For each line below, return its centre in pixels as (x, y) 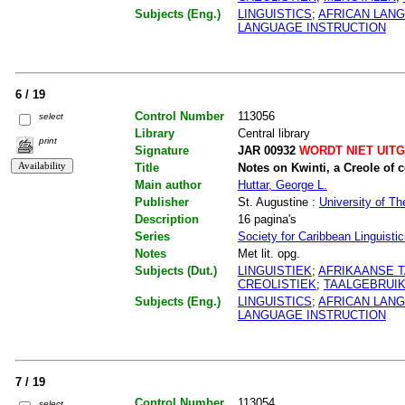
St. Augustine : (278, 202)
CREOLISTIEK (277, 284)
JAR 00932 (266, 150)
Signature (161, 150)
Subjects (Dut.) (175, 270)
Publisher (161, 202)
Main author (168, 184)
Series (152, 236)
